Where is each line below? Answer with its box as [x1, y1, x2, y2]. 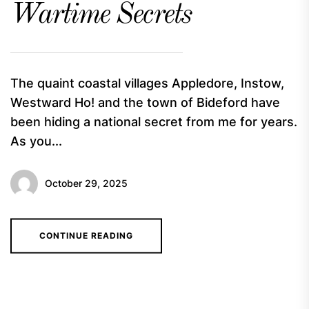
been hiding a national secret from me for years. [10, 114, 297, 129]
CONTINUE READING [39, 230, 133, 241]
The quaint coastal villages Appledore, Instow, [10, 76, 284, 90]
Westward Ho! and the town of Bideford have [10, 95, 280, 110]
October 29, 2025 [45, 177, 128, 189]
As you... [10, 134, 62, 148]
